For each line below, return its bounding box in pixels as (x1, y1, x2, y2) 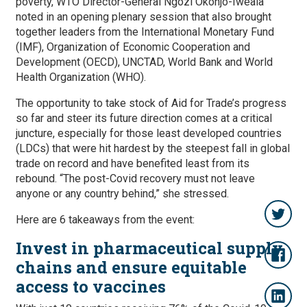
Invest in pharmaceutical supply (16, 237, 283, 259)
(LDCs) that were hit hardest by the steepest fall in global (16, 142, 290, 155)
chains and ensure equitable (16, 256, 247, 278)
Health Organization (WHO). (16, 71, 146, 84)
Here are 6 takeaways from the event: (16, 213, 195, 226)
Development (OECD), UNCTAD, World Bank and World (16, 56, 273, 69)
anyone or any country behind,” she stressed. (16, 187, 229, 200)
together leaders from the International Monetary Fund (16, 25, 274, 38)
